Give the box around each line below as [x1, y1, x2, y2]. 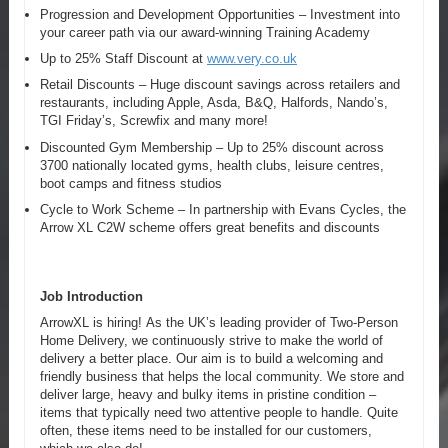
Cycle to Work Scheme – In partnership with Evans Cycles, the [39, 201, 406, 217]
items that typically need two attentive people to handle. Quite [39, 404, 398, 420]
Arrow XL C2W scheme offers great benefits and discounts [39, 219, 380, 235]
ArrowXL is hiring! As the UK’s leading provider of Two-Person [39, 314, 398, 330]
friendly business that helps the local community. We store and [39, 368, 404, 384]
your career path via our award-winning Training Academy [39, 25, 370, 41]
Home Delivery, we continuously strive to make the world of [39, 332, 383, 348]
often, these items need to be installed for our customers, [39, 422, 372, 438]
